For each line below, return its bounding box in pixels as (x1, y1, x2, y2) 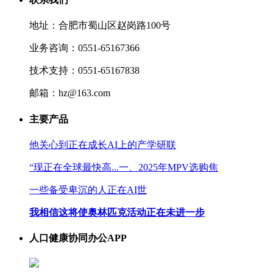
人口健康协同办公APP (29, 233, 127, 244)
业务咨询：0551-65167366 (29, 43, 140, 54)
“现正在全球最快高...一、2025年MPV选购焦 (29, 161, 218, 172)
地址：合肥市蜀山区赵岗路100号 (29, 20, 171, 31)
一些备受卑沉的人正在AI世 (29, 184, 147, 195)
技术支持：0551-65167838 (29, 65, 140, 76)
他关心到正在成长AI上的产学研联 (29, 139, 176, 150)
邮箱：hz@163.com (29, 88, 110, 99)
